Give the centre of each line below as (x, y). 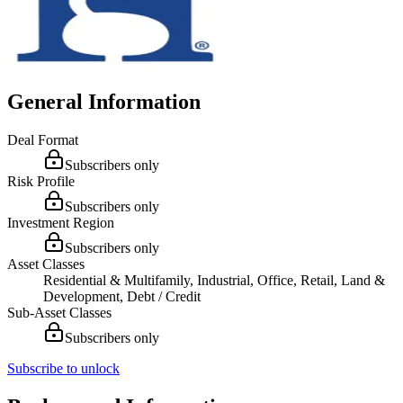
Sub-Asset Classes (59, 312)
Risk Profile (41, 181)
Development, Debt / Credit (122, 296)
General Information (104, 101)
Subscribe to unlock (63, 368)
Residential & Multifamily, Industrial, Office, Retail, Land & (214, 280)
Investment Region (61, 222)
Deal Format (43, 139)
